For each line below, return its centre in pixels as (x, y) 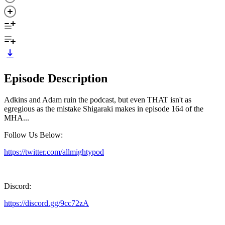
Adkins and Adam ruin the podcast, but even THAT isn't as (98, 99)
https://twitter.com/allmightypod (54, 152)
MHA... (17, 118)
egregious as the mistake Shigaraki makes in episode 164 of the (104, 108)
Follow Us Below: (33, 135)
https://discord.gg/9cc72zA (46, 203)
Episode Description (56, 78)
